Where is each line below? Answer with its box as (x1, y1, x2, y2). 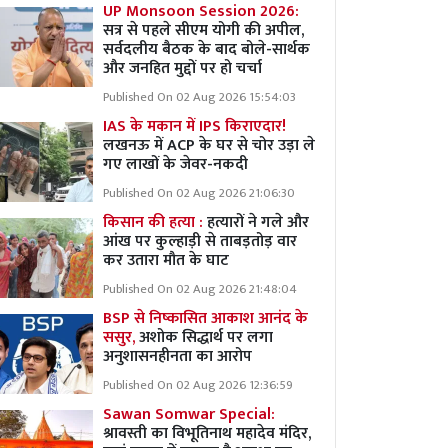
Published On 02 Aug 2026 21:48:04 (103, 279, 297, 300)
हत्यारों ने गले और (207, 209, 309, 236)
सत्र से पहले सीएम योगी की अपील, (103, 17, 304, 44)
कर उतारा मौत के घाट (103, 247, 229, 274)
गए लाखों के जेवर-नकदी (103, 151, 248, 178)
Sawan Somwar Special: (103, 401, 275, 428)
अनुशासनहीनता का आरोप (103, 343, 252, 370)
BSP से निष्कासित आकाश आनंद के (103, 305, 308, 332)
